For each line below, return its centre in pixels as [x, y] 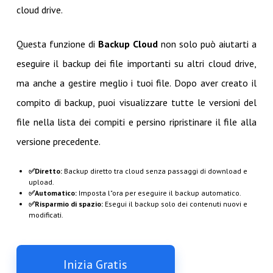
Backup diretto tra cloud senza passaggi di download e [154, 171]
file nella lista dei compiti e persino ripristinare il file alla [136, 122]
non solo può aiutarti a [207, 44]
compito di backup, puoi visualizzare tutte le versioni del [136, 102]
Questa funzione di [57, 44]
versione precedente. [58, 141]
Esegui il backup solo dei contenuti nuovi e [175, 204]
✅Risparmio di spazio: [66, 204]
